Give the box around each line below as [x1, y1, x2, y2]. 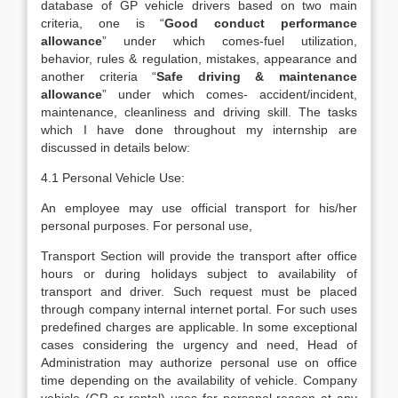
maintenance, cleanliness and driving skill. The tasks [41, 105, 357, 119]
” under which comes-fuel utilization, [102, 34, 357, 48]
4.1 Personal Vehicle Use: [41, 171, 185, 185]
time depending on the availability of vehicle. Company [41, 373, 357, 387]
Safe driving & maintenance [156, 69, 358, 84]
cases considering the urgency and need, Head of [41, 338, 357, 352]
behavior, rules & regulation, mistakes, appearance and [41, 52, 357, 66]
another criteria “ [41, 69, 157, 84]
